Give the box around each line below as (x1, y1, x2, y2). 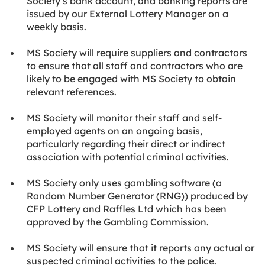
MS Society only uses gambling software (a (27, 177, 222, 189)
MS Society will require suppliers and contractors (27, 47, 247, 59)
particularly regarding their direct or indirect (27, 138, 225, 150)
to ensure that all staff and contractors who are (27, 60, 243, 72)
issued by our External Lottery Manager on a (27, 8, 228, 20)
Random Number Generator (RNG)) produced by (27, 190, 248, 202)
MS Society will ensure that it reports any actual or (27, 242, 254, 254)
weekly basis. (27, 21, 86, 33)
